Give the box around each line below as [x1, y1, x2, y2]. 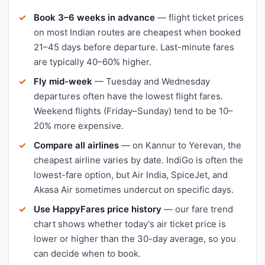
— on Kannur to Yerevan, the [119, 139, 241, 151]
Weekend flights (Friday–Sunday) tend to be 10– [34, 105, 233, 117]
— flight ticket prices [155, 11, 244, 23]
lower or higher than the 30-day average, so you [34, 232, 236, 244]
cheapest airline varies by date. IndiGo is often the [34, 154, 243, 166]
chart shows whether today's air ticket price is [34, 218, 226, 230]
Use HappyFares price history [34, 203, 161, 215]
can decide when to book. [34, 247, 141, 259]
